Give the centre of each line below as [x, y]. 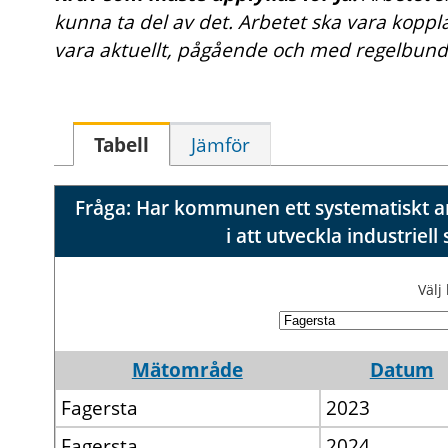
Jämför [220, 145]
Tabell [121, 145]
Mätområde [187, 370]
